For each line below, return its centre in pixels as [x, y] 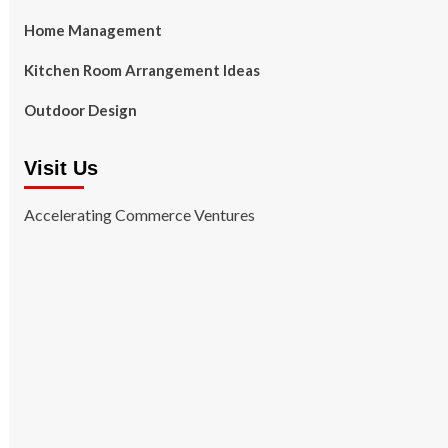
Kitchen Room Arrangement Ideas [141, 70]
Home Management [92, 30]
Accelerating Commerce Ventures [139, 214]
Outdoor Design [80, 110]
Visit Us [60, 168]
